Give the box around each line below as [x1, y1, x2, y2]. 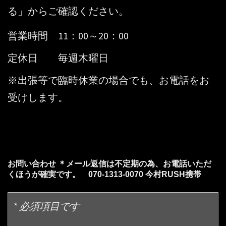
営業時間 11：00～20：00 [8, 29, 129, 42]
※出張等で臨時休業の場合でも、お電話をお [8, 74, 209, 87]
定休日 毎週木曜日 [8, 51, 108, 65]
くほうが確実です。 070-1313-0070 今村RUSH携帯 [8, 170, 201, 179]
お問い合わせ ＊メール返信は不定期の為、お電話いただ [8, 159, 211, 168]
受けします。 [8, 91, 68, 104]
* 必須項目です [13, 200, 80, 213]
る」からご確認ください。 [8, 5, 129, 18]
